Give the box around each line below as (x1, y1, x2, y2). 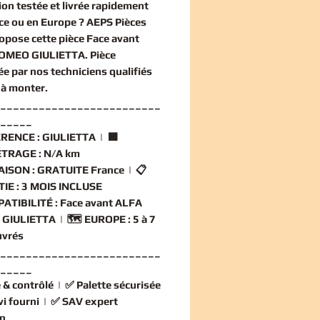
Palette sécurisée (76, 278, 161, 291)
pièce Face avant (59, 31, 139, 44)
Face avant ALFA (58, 196, 142, 209)
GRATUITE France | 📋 (35, 163, 147, 176)
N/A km (41, 146, 80, 159)
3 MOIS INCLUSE (19, 179, 102, 192)
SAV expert (62, 294, 118, 307)
